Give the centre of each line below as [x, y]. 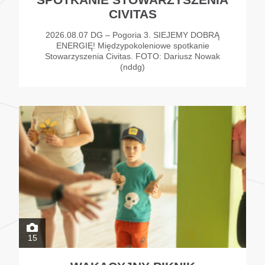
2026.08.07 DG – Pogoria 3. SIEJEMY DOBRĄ [132, 35]
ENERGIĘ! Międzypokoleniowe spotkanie [132, 46]
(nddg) [132, 67]
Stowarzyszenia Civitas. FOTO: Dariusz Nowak [132, 56]
